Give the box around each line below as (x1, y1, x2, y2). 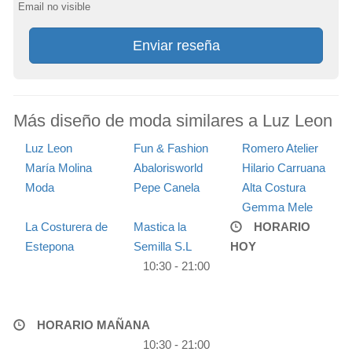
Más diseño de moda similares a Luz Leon (13, 110, 332, 130)
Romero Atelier (241, 141, 318, 155)
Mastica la (133, 219, 186, 233)
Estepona (25, 239, 74, 253)
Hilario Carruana (241, 160, 325, 174)
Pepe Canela (133, 180, 200, 194)
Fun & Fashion (133, 141, 208, 155)
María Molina (25, 160, 92, 174)
